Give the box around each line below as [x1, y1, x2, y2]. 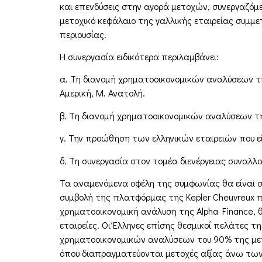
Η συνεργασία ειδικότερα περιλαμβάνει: [60, 50, 219, 63]
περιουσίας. [60, 27, 106, 40]
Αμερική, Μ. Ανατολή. [60, 87, 145, 99]
